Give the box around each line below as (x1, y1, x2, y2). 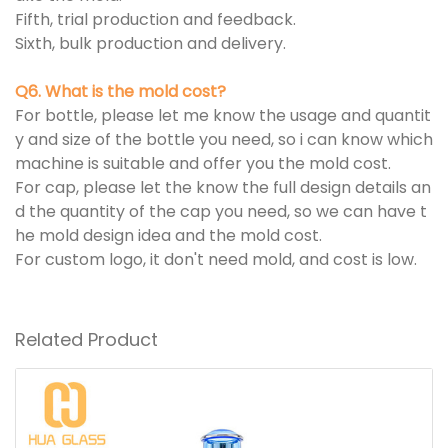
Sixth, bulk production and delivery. (15, 32, 286, 56)
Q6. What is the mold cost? (15, 80, 230, 104)
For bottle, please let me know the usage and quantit (15, 104, 431, 128)
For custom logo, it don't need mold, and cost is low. (15, 248, 417, 272)
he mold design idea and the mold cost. (15, 224, 326, 248)
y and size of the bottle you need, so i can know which (15, 128, 433, 152)
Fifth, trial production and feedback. (15, 8, 300, 32)
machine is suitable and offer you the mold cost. (15, 152, 395, 176)
